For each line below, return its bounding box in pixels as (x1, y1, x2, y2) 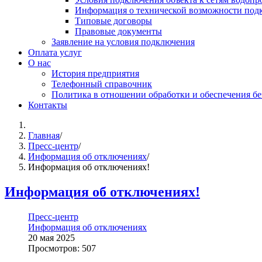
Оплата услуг (28, 47, 82, 57)
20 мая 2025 (28, 232, 75, 243)
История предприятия (51, 68, 139, 78)
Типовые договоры (75, 15, 152, 26)
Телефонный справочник (51, 78, 152, 89)
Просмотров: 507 (28, 243, 96, 253)
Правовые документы (75, 26, 162, 36)
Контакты (28, 99, 67, 110)
